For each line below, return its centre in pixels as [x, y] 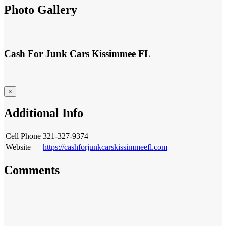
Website [18, 151]
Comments [26, 172]
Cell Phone [23, 138]
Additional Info [44, 115]
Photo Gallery [33, 13]
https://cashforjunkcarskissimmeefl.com [105, 151]
